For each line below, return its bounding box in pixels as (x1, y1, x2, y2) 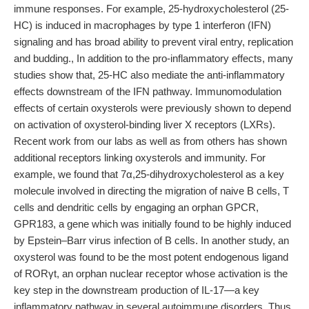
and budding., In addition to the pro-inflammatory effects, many (14, 52, 293, 64)
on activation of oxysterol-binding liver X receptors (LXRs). (14, 119, 275, 130)
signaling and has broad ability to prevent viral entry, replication (14, 36, 293, 48)
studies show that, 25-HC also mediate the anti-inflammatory (14, 69, 285, 81)
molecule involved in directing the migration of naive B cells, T (14, 185, 289, 197)
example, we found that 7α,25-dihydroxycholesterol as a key (14, 168, 284, 180)
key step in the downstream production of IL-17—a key (14, 284, 259, 296)
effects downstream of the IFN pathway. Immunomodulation (14, 86, 281, 97)
